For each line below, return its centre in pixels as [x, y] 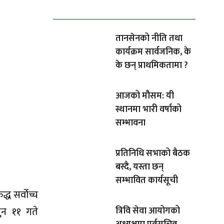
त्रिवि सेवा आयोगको [148, 211]
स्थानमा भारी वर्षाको [148, 110]
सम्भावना [130, 123]
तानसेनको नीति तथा [149, 39]
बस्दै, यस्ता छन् [139, 167]
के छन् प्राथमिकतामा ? [152, 66]
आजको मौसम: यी [145, 96]
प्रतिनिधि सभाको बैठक [153, 154]
